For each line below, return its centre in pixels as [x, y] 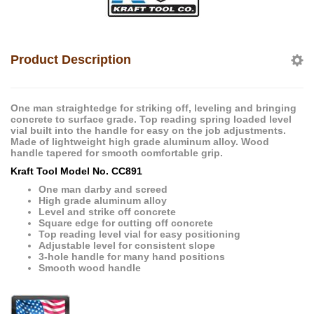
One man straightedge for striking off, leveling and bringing [153, 108]
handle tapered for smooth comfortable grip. [117, 152]
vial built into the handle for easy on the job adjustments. [148, 130]
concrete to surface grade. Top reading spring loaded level [151, 119]
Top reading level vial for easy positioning [139, 234]
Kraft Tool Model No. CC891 [76, 171]
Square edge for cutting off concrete [126, 223]
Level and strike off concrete [107, 211]
